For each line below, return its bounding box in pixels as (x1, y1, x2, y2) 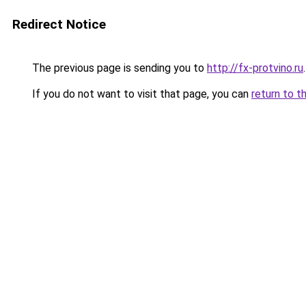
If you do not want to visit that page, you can (29, 87, 251, 100)
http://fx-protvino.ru (207, 61, 303, 74)
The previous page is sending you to (29, 61, 207, 74)
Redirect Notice (12, 16, 106, 32)
